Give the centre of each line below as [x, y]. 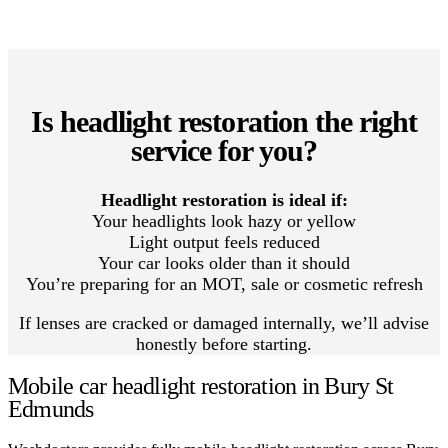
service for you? [224, 150]
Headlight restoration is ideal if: [224, 199]
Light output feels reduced [224, 241]
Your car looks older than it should [224, 262]
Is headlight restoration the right [224, 121]
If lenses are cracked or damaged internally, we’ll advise [224, 322]
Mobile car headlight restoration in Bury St [200, 385]
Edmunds [51, 408]
